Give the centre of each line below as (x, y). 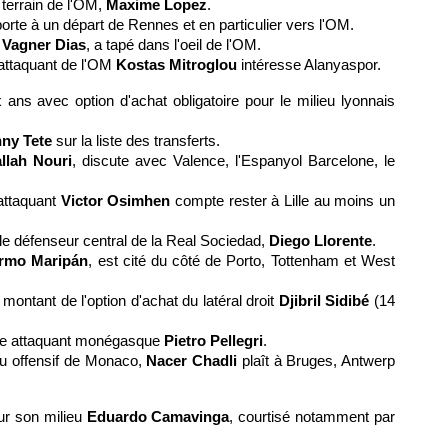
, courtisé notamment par (312, 416)
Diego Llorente (318, 240)
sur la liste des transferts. (138, 140)
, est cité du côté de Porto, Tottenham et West (241, 260)
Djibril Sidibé (322, 300)
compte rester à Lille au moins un (283, 200)
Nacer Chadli (189, 360)
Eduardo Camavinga (155, 416)
